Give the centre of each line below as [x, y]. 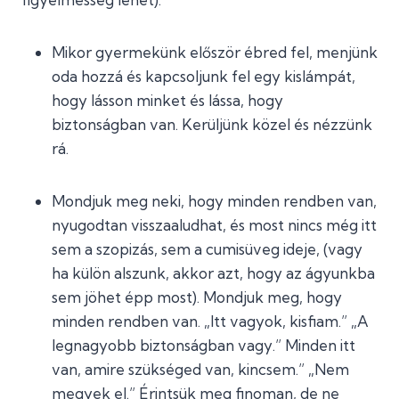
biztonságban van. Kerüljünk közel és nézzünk [212, 124]
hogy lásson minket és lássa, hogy [167, 100]
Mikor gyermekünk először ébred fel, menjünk [215, 52]
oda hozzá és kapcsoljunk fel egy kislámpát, [204, 76]
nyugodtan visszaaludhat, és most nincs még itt [214, 225]
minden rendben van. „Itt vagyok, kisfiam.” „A [210, 321]
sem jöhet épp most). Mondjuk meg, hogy [197, 297]
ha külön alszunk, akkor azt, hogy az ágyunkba [213, 273]
